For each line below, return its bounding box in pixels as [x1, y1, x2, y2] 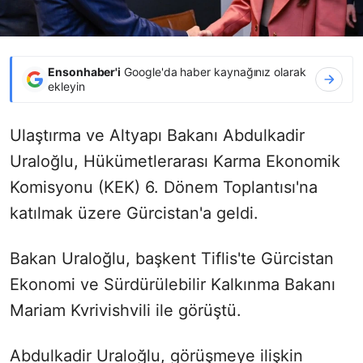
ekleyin [48, 79, 85, 93]
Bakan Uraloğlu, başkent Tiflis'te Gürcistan [10, 248, 334, 268]
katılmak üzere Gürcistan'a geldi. [10, 203, 258, 223]
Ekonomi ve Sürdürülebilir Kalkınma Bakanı [10, 274, 335, 294]
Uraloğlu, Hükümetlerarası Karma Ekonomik [10, 151, 340, 171]
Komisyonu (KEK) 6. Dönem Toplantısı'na [10, 177, 318, 197]
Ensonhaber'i [48, 64, 122, 79]
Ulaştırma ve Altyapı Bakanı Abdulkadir [10, 125, 305, 145]
